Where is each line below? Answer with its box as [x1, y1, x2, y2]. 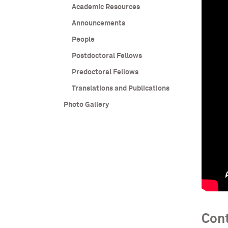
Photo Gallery [63, 101, 109, 108]
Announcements [71, 20, 125, 27]
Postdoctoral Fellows [71, 52, 142, 60]
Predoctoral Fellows [71, 69, 138, 76]
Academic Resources [71, 4, 140, 11]
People [71, 36, 95, 43]
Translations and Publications [71, 85, 169, 92]
